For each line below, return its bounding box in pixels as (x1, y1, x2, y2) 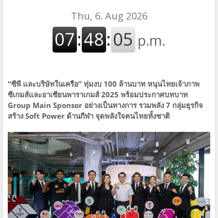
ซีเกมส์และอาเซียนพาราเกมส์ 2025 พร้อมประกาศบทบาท (8, 89, 188, 99)
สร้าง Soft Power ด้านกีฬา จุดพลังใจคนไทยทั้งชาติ (8, 110, 170, 121)
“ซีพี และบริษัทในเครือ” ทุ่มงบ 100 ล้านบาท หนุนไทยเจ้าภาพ (8, 78, 200, 89)
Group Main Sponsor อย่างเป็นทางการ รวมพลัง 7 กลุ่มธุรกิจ (8, 100, 203, 110)
